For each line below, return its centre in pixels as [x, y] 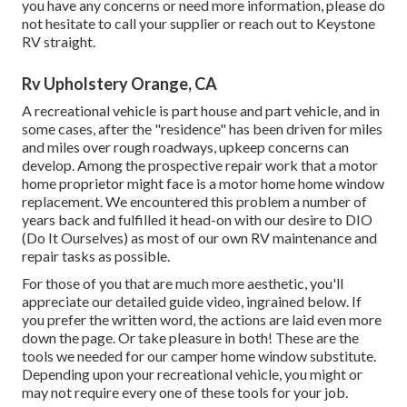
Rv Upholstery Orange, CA [119, 84]
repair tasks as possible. [96, 256]
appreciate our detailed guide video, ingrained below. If [192, 302]
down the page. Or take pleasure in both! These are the [190, 338]
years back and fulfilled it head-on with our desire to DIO [197, 220]
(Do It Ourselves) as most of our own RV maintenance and [199, 238]
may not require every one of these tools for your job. [185, 392]
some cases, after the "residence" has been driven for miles [202, 129]
